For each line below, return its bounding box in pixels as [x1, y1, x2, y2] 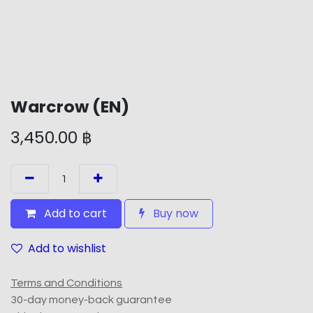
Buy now [150, 205, 198, 222]
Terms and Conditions [10, 277, 122, 289]
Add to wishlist [28, 240, 106, 257]
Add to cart [41, 205, 107, 222]
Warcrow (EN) [10, 95, 129, 119]
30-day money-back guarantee [10, 294, 172, 306]
